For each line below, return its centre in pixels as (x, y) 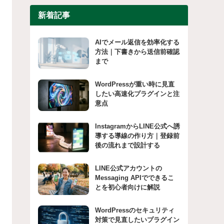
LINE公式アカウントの (128, 168)
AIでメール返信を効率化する (137, 42)
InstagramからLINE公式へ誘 (137, 126)
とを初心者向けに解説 (127, 187)
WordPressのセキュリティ (134, 210)
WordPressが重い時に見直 (134, 84)
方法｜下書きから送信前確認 (137, 51)
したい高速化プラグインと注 (137, 93)
